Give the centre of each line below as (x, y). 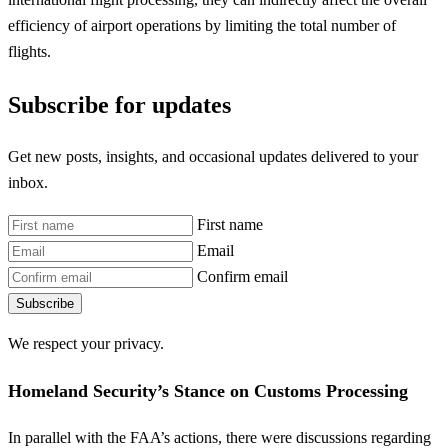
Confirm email (242, 276)
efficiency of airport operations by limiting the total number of (202, 25)
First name (230, 224)
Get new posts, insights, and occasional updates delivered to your (213, 157)
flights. (29, 51)
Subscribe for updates (119, 104)
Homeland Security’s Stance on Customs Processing (208, 390)
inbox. (28, 183)
